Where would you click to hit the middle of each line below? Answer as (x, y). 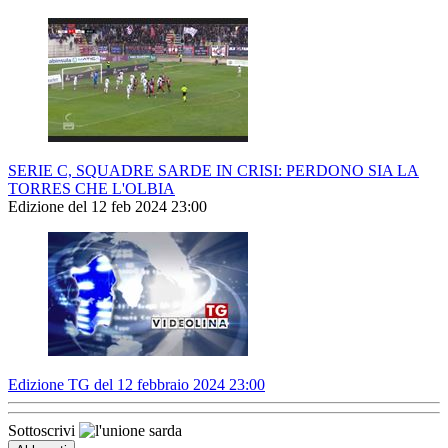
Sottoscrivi (43, 431)
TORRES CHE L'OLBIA (91, 189)
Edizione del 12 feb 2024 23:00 (107, 207)
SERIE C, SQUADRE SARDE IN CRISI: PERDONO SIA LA (213, 171)
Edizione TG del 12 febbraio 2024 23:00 (136, 385)
